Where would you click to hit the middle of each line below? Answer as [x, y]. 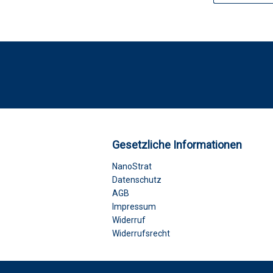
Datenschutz [137, 179]
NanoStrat [132, 166]
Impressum [134, 206]
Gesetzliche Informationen [177, 144]
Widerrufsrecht [141, 233]
